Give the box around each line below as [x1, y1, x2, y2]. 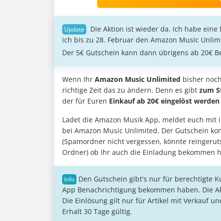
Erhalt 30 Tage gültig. [62, 207, 132, 217]
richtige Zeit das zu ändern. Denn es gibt [62, 85, 199, 95]
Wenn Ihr [62, 74, 95, 84]
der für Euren [62, 96, 109, 106]
